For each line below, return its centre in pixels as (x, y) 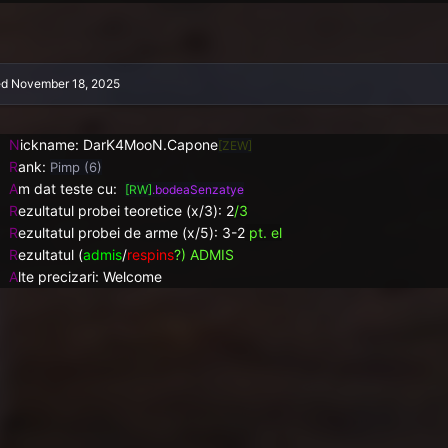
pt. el (263, 232)
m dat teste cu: (71, 188)
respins (150, 254)
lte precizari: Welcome (89, 276)
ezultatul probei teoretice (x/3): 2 (125, 210)
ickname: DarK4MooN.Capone (118, 144)
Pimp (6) (75, 166)
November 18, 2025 (65, 83)
